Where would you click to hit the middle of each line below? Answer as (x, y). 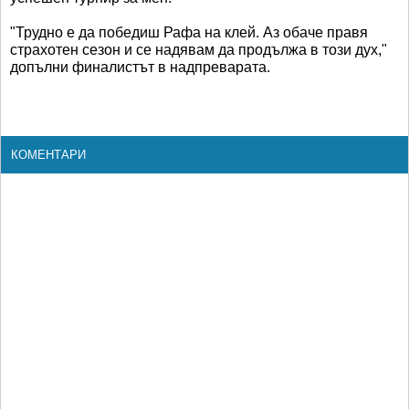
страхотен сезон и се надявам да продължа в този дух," (199, 49)
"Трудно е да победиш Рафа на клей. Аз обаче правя (189, 32)
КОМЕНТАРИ (48, 154)
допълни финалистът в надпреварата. (140, 67)
